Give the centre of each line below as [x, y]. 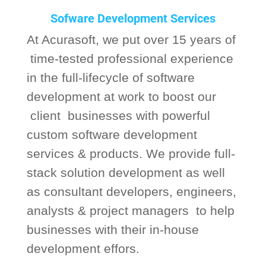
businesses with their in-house [113, 229]
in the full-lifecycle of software [110, 77]
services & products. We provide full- [131, 153]
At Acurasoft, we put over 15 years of [131, 39]
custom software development [112, 134]
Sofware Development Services [133, 18]
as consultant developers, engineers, [131, 191]
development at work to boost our [121, 96]
